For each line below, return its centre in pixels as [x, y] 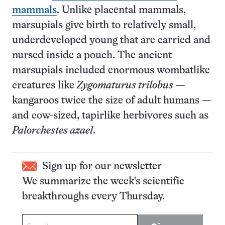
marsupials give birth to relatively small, [104, 25]
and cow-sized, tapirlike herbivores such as [110, 116]
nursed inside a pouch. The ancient [92, 55]
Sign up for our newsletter [102, 166]
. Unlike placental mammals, [121, 10]
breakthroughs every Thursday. [93, 196]
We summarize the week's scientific [103, 181]
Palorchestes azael [52, 131]
